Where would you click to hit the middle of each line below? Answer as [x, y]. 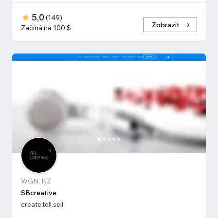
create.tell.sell [42, 205]
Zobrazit [166, 25]
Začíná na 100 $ [46, 28]
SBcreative [39, 193]
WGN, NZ [36, 181]
